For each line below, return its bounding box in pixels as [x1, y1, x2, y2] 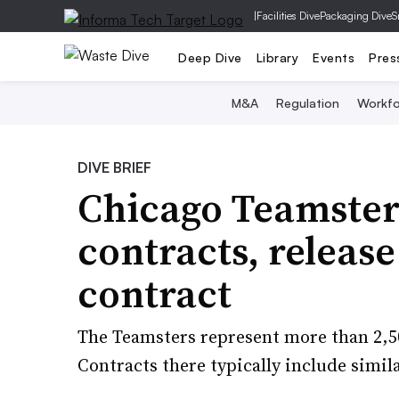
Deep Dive [178, 49, 242, 65]
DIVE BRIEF [77, 159, 151, 176]
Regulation [276, 95, 339, 110]
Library [256, 49, 298, 65]
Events [313, 49, 354, 65]
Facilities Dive [256, 9, 320, 22]
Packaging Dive [320, 9, 392, 22]
